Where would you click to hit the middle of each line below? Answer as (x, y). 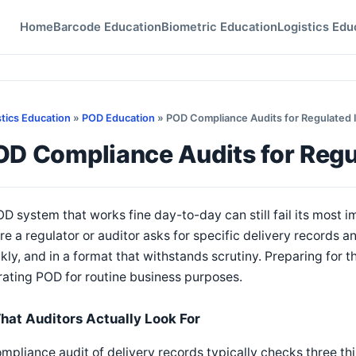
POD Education (118, 118)
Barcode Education (107, 27)
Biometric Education (219, 27)
